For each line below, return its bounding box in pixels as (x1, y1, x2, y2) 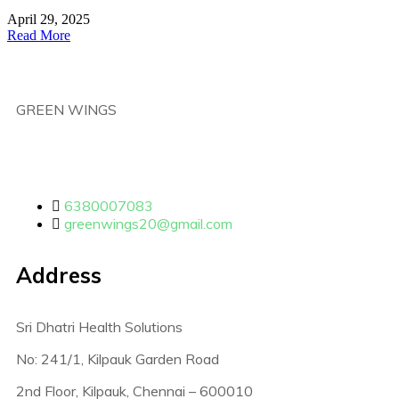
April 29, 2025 (7, 11, 90, 27)
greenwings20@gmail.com (64, 214, 232, 232)
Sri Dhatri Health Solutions (16, 317, 183, 336)
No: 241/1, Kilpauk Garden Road (16, 349, 219, 368)
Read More (7, 27, 70, 43)
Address (16, 261, 102, 289)
